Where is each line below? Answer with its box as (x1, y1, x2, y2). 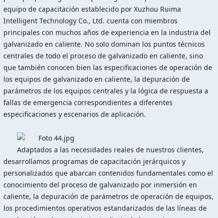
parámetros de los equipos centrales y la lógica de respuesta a (3, 86, 208, 95)
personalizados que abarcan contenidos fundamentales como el (3, 168, 213, 178)
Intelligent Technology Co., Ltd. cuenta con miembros (3, 16, 178, 25)
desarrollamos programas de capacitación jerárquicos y (3, 157, 185, 166)
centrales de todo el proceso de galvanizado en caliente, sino (3, 51, 203, 60)
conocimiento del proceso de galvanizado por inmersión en (3, 180, 197, 190)
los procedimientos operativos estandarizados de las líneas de (3, 203, 207, 213)
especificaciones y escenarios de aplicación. (3, 109, 146, 119)
